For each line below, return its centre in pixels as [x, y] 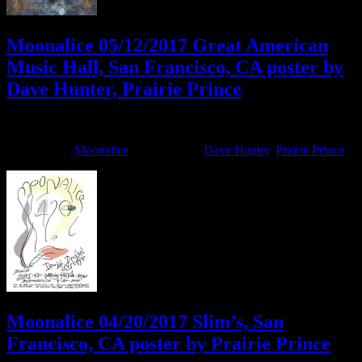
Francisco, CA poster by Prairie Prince [168, 344]
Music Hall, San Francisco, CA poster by [175, 67]
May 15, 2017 [42, 123]
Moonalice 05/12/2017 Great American [167, 45]
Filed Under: [40, 150]
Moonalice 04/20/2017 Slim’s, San [145, 322]
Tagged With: [168, 150]
